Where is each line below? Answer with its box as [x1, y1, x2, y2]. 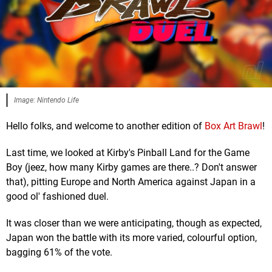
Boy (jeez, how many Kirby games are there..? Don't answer [6, 161, 257, 174]
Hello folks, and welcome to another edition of [6, 120, 205, 132]
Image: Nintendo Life [14, 96, 79, 105]
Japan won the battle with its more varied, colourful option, [6, 232, 257, 244]
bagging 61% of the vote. [6, 246, 112, 259]
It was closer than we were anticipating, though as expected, [6, 217, 262, 229]
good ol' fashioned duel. [6, 191, 109, 203]
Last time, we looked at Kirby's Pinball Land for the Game [6, 147, 250, 159]
